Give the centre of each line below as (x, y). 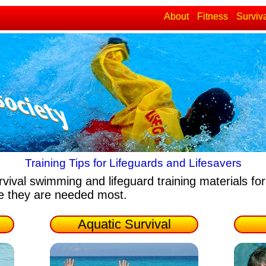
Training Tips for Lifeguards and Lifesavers (133, 163)
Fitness (213, 16)
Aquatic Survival (124, 224)
